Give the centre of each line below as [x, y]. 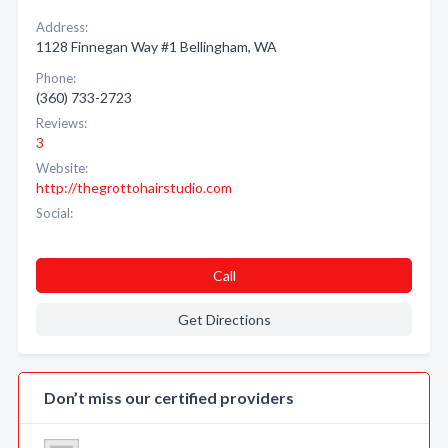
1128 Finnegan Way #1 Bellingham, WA [156, 46]
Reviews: [61, 123]
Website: [62, 168]
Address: [62, 27]
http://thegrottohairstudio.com [134, 187]
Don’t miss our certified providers [169, 397]
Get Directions [224, 319]
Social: [54, 213]
